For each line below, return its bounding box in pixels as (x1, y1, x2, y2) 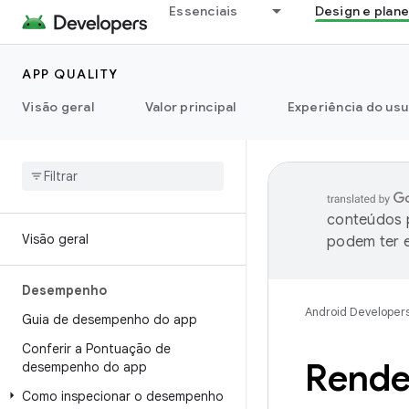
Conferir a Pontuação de (22, 341, 171, 357)
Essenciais (169, 3, 238, 19)
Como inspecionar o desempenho (22, 388, 224, 404)
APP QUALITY (22, 66, 119, 82)
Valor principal (144, 99, 236, 115)
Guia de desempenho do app (22, 311, 197, 328)
